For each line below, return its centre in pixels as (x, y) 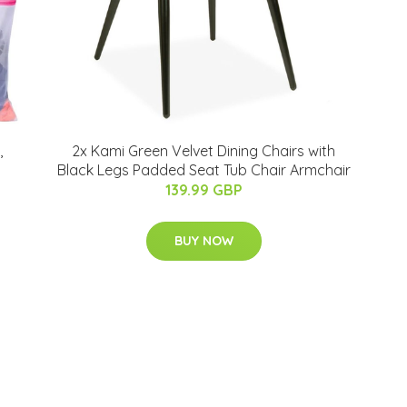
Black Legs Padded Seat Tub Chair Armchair (203, 170)
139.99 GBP (203, 190)
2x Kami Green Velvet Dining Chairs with (203, 151)
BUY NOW (203, 241)
